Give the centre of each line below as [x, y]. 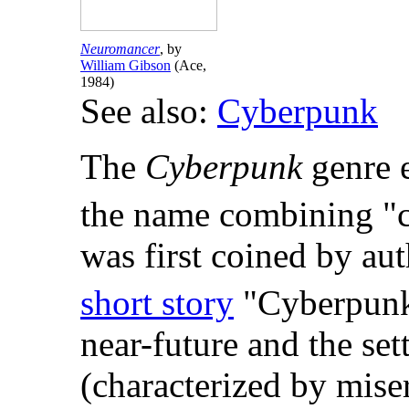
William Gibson [126, 66]
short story [157, 303]
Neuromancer [120, 49]
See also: [149, 111]
